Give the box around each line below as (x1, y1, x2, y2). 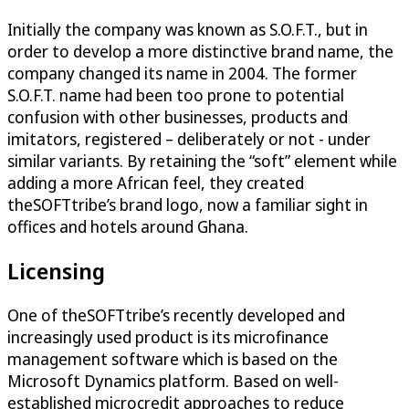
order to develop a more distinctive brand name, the (7, 39, 393, 62)
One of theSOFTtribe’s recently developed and (7, 303, 345, 326)
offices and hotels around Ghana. (7, 215, 248, 237)
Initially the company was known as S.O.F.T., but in (7, 17, 368, 40)
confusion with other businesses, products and (7, 105, 348, 128)
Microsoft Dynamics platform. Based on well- (7, 369, 339, 392)
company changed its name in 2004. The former (7, 61, 357, 84)
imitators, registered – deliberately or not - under (7, 127, 371, 150)
